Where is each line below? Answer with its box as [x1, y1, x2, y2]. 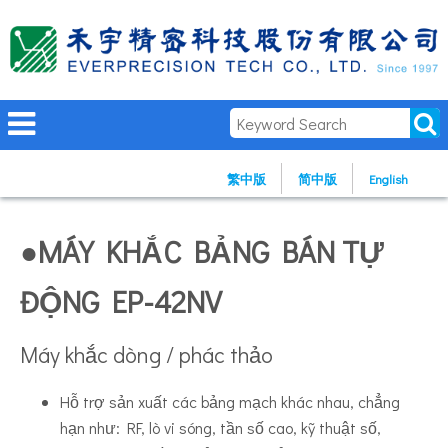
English [369, 170, 408, 188]
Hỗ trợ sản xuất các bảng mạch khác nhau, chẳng [60, 391, 400, 413]
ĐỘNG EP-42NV [20, 282, 222, 322]
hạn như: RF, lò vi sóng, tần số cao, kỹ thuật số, [60, 417, 381, 439]
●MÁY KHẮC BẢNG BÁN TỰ [20, 232, 384, 272]
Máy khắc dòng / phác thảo [20, 340, 273, 370]
